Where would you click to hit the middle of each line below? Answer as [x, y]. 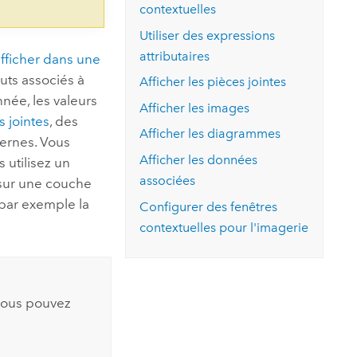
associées [168, 180]
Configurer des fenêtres [209, 206]
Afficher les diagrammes [210, 134]
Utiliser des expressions [208, 35]
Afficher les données [199, 159]
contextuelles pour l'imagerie [224, 227]
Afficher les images [195, 108]
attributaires [175, 56]
